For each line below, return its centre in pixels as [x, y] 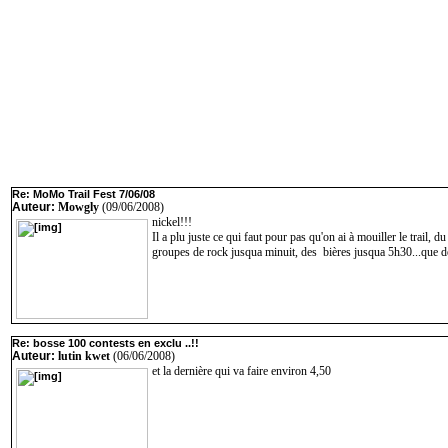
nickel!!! [172, 222]
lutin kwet [84, 356]
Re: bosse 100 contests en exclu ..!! [105, 343]
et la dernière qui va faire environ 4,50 [241, 371]
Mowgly [78, 207]
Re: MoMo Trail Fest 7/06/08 [83, 194]
